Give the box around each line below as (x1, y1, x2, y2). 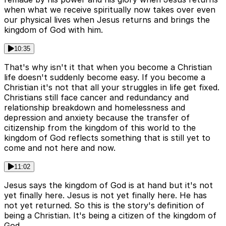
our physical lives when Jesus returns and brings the (4, 15, 210, 25)
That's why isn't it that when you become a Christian (4, 62, 212, 73)
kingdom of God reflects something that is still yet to (4, 133, 210, 143)
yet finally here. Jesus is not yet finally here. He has (4, 190, 207, 201)
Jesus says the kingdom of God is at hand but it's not (4, 180, 213, 191)
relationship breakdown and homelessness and (4, 102, 185, 113)
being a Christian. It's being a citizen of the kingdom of (4, 210, 216, 221)
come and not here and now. (4, 143, 116, 153)
